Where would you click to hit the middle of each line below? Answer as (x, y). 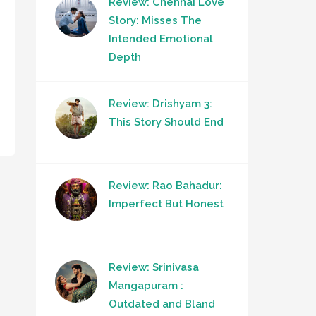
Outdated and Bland (162, 304)
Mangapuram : (146, 286)
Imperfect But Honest (166, 204)
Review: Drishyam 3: (160, 104)
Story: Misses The (155, 20)
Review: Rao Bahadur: (165, 186)
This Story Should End (166, 122)
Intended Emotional (161, 39)
